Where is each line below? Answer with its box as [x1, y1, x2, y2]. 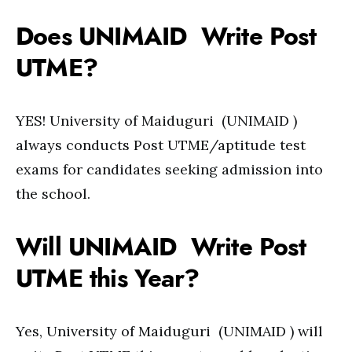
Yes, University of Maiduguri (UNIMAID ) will [16, 322, 323, 340]
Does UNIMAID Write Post [16, 19, 316, 53]
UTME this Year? [16, 261, 199, 295]
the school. [16, 185, 90, 203]
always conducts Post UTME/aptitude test [16, 136, 306, 154]
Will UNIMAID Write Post [16, 229, 306, 264]
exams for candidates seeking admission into [16, 160, 323, 178]
